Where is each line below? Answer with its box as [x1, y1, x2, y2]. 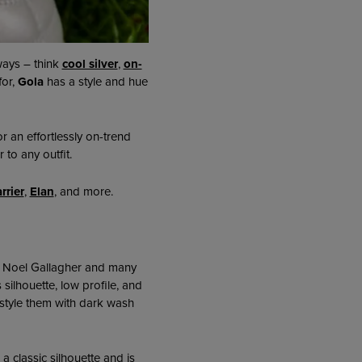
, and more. [53, 183, 113, 201]
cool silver [61, 54, 118, 73]
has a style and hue [44, 72, 148, 90]
